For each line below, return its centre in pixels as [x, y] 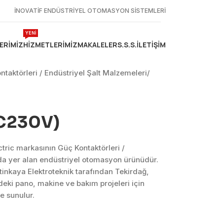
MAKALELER [97, 44]
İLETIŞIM [151, 44]
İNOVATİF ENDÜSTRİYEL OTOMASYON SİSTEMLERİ [90, 11]
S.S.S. [127, 44]
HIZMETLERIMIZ [50, 44]
